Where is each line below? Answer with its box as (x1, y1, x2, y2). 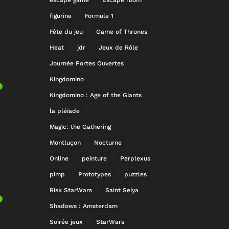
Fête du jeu (50, 28, 83, 35)
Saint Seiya (105, 186, 139, 194)
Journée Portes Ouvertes (50, 59, 124, 67)
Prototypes (78, 170, 111, 178)
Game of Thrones (96, 28, 148, 35)
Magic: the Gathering (50, 123, 111, 130)
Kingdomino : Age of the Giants (50, 91, 142, 99)
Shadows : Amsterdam (50, 202, 118, 210)
